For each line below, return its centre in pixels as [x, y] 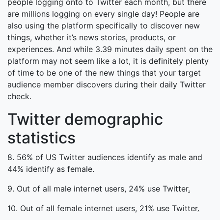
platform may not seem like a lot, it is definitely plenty [108, 61]
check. [19, 96]
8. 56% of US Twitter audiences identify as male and [105, 157]
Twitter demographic [85, 119]
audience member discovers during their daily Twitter [107, 84]
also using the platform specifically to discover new [104, 26]
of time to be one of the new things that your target [104, 73]
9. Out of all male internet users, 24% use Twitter [98, 189]
